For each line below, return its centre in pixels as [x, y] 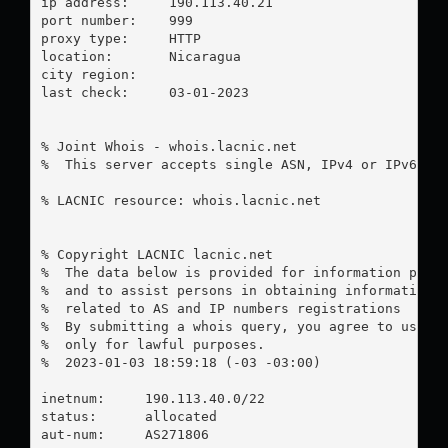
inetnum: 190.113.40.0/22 [152, 398]
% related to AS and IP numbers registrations [220, 308]
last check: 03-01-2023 [84, 92]
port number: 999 [88, 20]
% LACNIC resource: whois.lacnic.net [180, 200]
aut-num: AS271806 [124, 434]
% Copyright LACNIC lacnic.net [156, 254]
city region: [88, 74]
